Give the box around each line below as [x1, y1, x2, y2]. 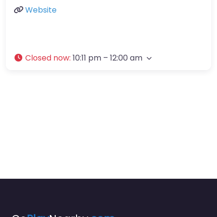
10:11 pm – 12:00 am [73, 52, 142, 63]
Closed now [25, 52, 69, 63]
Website [25, 4, 57, 15]
